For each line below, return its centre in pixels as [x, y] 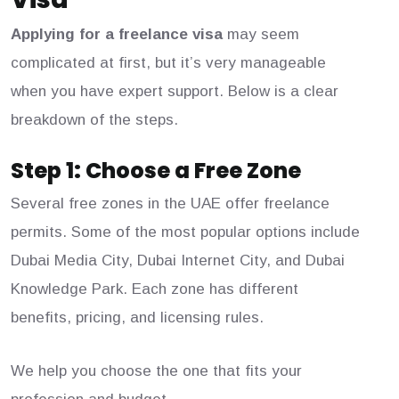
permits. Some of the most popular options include [185, 232]
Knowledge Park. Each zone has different [155, 289]
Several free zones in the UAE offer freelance [170, 204]
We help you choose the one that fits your [156, 371]
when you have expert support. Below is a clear [175, 92]
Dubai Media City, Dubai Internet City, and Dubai [178, 261]
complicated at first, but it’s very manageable [168, 63]
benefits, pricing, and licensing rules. [137, 318]
